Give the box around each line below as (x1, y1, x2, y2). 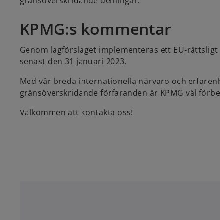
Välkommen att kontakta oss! (20, 107, 133, 118)
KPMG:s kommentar (20, 18, 171, 40)
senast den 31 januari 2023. (20, 56, 127, 67)
